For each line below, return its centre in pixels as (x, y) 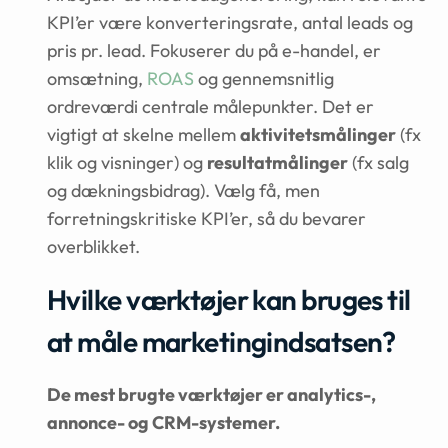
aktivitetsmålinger (318, 134)
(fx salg (378, 162)
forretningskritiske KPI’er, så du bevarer (206, 218)
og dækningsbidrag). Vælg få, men (183, 190)
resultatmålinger (277, 162)
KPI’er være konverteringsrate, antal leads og (230, 22)
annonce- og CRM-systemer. (163, 422)
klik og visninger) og (127, 162)
